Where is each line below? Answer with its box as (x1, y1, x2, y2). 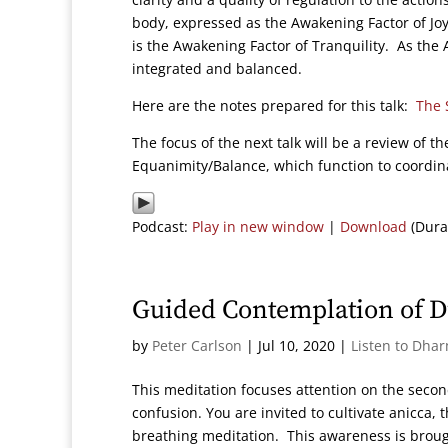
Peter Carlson (152, 336, 242, 355)
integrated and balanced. (132, 59, 302, 78)
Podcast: (132, 217, 192, 236)
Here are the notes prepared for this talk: (132, 96, 416, 115)
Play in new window (192, 217, 324, 236)
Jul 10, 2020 (258, 336, 335, 355)
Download (340, 217, 407, 236)
